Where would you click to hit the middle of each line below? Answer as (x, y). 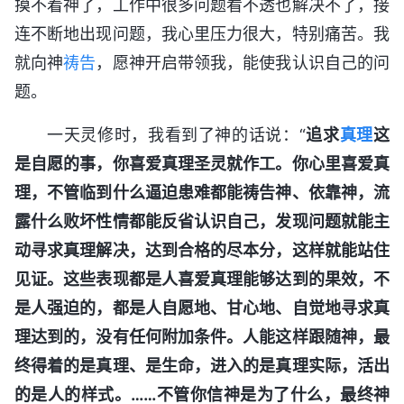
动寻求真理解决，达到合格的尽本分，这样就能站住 (202, 250)
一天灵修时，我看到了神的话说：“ (176, 134)
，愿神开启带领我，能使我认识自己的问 (243, 62)
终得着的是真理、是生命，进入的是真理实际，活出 (202, 365)
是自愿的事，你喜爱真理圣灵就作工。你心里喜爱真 (202, 163)
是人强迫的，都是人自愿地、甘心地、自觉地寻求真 (202, 308)
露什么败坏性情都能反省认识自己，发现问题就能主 (202, 221)
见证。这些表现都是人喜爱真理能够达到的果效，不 (202, 279)
